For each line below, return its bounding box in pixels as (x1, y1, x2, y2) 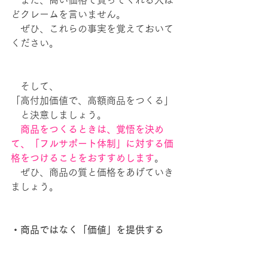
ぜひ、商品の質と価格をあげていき (11, 167, 173, 177)
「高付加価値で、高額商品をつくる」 (11, 96, 173, 105)
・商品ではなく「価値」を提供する (11, 225, 164, 234)
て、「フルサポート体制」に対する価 (11, 139, 173, 148)
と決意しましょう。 (11, 110, 106, 120)
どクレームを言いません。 (11, 10, 126, 19)
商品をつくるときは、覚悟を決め (11, 124, 164, 134)
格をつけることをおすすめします (11, 153, 154, 163)
